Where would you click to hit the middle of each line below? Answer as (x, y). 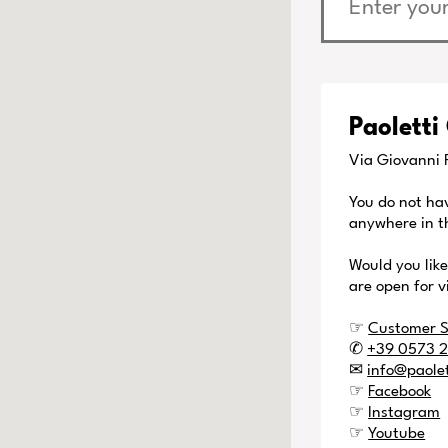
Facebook (400, 391)
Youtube (397, 433)
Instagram (404, 412)
